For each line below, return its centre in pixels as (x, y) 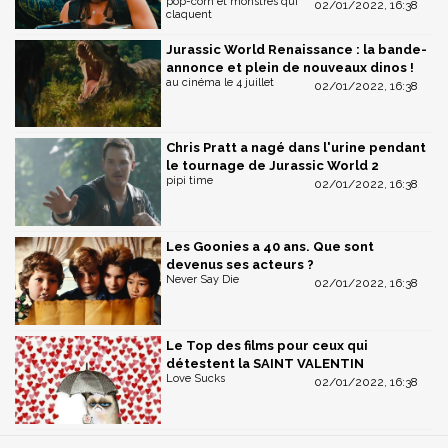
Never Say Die (202, 280)
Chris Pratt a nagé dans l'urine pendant (296, 148)
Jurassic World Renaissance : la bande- (296, 49)
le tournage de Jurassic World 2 (272, 166)
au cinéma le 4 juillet (220, 82)
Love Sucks (195, 378)
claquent (189, 14)
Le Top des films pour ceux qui (267, 345)
